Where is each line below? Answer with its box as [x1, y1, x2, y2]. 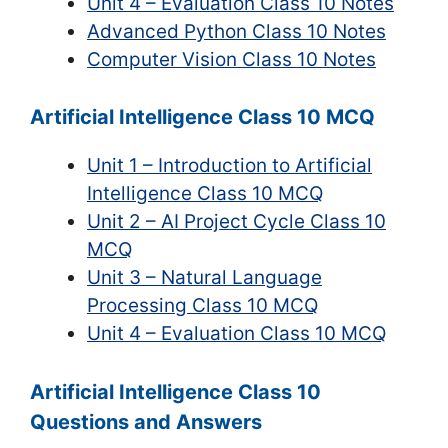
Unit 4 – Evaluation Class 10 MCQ [87, 322, 386, 345]
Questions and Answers [30, 409, 262, 434]
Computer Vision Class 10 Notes [87, 47, 376, 71]
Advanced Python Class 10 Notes [87, 19, 386, 43]
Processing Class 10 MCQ [87, 294, 318, 317]
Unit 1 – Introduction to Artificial [87, 154, 372, 177]
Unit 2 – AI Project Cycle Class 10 [87, 210, 386, 233]
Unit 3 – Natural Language [87, 266, 322, 289]
